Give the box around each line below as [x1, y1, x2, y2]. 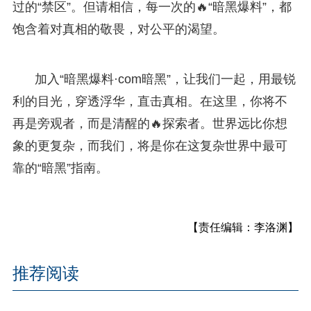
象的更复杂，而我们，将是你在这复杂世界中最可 [12, 138, 287, 153]
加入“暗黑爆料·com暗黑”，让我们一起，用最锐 [34, 72, 296, 86]
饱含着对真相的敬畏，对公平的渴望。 [12, 22, 225, 36]
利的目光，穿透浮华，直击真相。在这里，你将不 [12, 94, 287, 108]
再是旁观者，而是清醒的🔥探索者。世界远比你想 [12, 116, 287, 131]
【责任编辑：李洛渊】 [187, 221, 299, 233]
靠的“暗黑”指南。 [12, 160, 108, 175]
